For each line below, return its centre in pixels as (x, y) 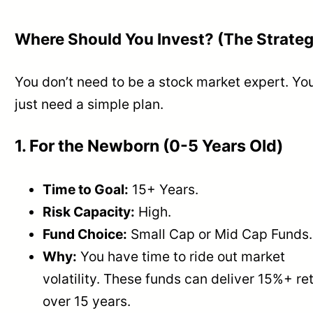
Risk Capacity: (89, 212)
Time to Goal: (86, 189)
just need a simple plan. (89, 104)
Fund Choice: (85, 234)
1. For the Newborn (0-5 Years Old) (149, 146)
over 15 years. (87, 301)
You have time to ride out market (181, 256)
